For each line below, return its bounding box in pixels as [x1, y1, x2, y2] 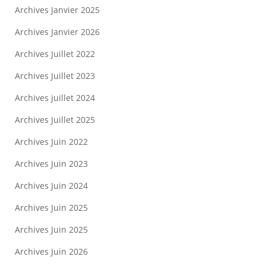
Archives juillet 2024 [15, 92, 95, 103]
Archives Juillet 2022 [15, 48, 95, 59]
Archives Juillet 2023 [15, 70, 95, 81]
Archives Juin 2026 [15, 246, 88, 257]
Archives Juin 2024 [15, 180, 88, 191]
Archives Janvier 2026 [15, 26, 100, 37]
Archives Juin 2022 [15, 136, 88, 147]
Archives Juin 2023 [15, 158, 88, 169]
